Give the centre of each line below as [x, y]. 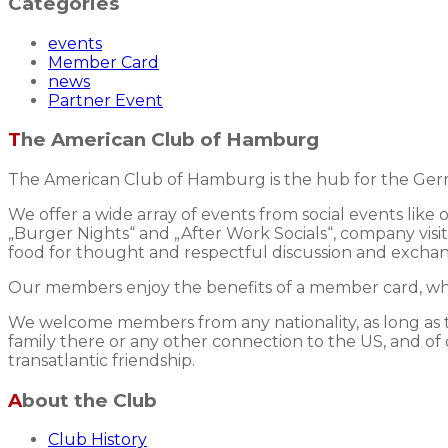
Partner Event [105, 100]
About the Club [89, 400]
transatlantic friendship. [101, 360]
